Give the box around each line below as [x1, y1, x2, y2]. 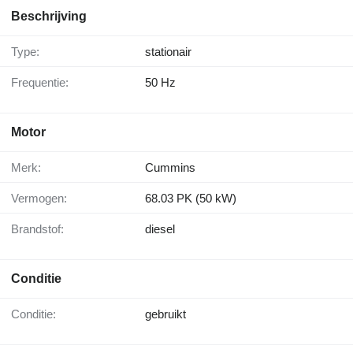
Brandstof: [19, 222, 64, 236]
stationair [145, 45, 191, 59]
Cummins [145, 161, 195, 175]
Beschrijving [11, 9, 87, 24]
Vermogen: [18, 191, 67, 206]
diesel [145, 222, 175, 236]
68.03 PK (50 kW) [145, 191, 236, 206]
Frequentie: [18, 76, 69, 90]
